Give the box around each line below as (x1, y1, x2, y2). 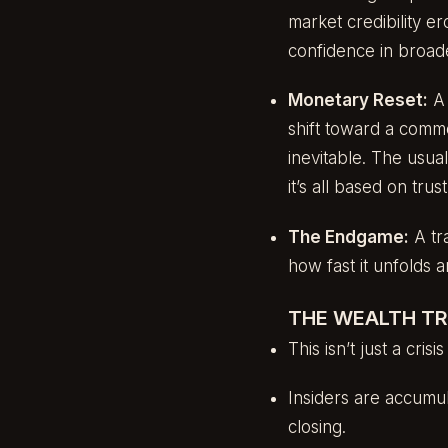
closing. (288, 417, 346, 438)
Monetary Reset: (288, 90, 428, 111)
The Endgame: (288, 226, 409, 247)
